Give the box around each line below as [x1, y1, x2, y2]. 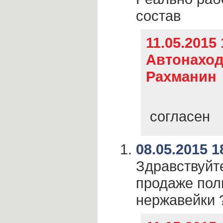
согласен [146, 108, 210, 124]
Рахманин [146, 68, 217, 85]
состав [136, 7, 181, 24]
